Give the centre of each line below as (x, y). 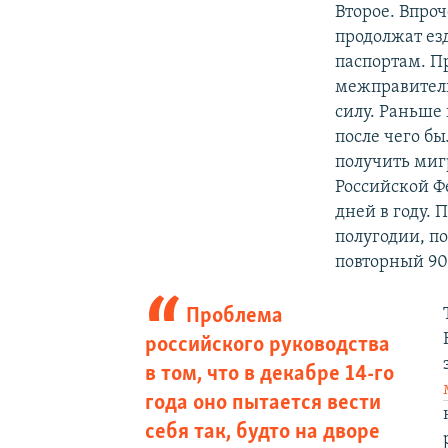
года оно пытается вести (262, 403)
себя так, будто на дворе (262, 432)
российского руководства (267, 345)
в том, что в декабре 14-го (269, 374)
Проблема (235, 316)
